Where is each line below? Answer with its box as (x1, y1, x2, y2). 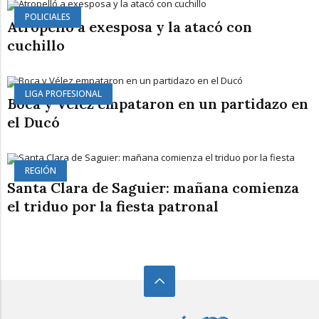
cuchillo (7, 36, 65, 54)
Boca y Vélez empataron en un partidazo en (7, 94, 308, 113)
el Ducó (7, 113, 60, 131)
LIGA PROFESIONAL (25, 87, 102, 100)
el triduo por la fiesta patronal (7, 197, 219, 215)
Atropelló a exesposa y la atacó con (7, 17, 252, 36)
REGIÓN (25, 164, 56, 177)
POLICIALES (25, 10, 70, 23)
